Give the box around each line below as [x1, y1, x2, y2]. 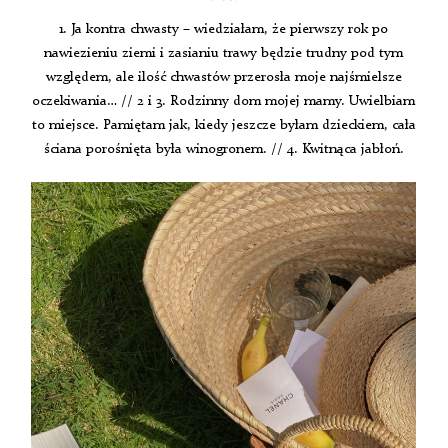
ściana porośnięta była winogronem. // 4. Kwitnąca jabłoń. [43, 141, 404, 156]
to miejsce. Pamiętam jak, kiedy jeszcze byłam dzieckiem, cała [31, 117, 416, 132]
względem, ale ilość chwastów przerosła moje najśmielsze [45, 69, 402, 84]
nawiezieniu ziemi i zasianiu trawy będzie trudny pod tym [44, 45, 404, 60]
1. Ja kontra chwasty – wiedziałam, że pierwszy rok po [59, 21, 389, 36]
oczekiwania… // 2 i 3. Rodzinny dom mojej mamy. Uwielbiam [32, 93, 416, 108]
